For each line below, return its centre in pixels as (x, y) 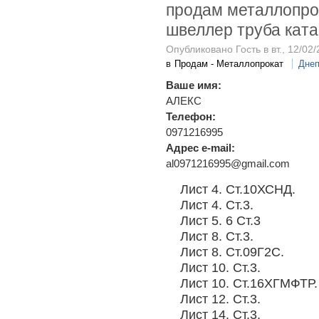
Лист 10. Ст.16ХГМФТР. (249, 283)
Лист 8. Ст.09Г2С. (232, 252)
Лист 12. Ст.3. (220, 299)
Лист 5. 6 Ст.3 (220, 221)
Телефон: (192, 117)
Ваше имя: (195, 85)
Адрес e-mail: (202, 148)
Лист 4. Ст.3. (217, 205)
